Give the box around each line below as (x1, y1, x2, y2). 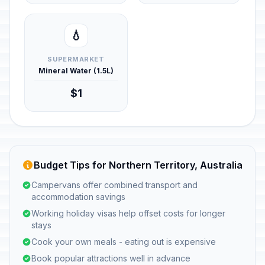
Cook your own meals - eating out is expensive (31, 237, 216, 247)
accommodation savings (31, 192, 125, 202)
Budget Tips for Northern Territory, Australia (34, 159, 243, 171)
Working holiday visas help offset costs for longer (31, 208, 225, 218)
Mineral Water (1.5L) (38, 66, 114, 75)
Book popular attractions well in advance (31, 253, 190, 263)
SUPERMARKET (47, 55, 105, 63)
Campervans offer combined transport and (31, 180, 198, 190)
